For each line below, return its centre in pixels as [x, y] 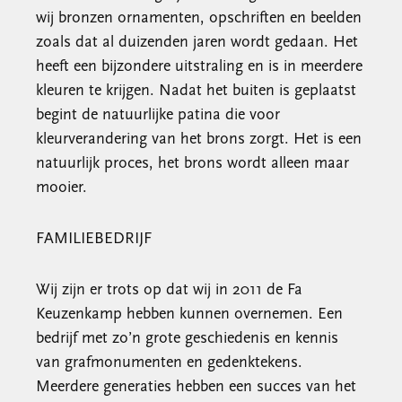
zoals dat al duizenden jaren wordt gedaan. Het [197, 43]
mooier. [61, 188]
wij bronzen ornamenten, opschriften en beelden [199, 18]
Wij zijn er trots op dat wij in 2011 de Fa [169, 290]
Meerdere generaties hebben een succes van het [196, 387]
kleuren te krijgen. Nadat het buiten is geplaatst [196, 91]
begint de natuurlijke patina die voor [158, 115]
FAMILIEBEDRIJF [94, 239]
